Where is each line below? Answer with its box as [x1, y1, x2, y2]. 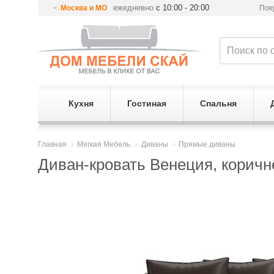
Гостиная [127, 98, 166, 108]
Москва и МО [60, 4, 107, 12]
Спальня [199, 98, 237, 108]
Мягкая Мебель [77, 140, 131, 149]
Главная [38, 140, 67, 149]
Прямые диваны [179, 140, 236, 149]
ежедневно [111, 3, 157, 12]
